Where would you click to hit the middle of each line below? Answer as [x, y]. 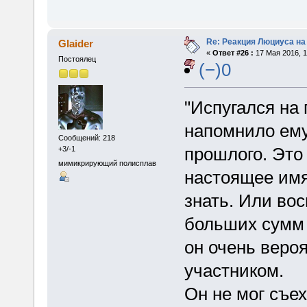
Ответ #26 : [233, 53]
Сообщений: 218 [86, 137]
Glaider [76, 44]
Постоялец [77, 59]
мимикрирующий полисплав [107, 163]
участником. [234, 271]
